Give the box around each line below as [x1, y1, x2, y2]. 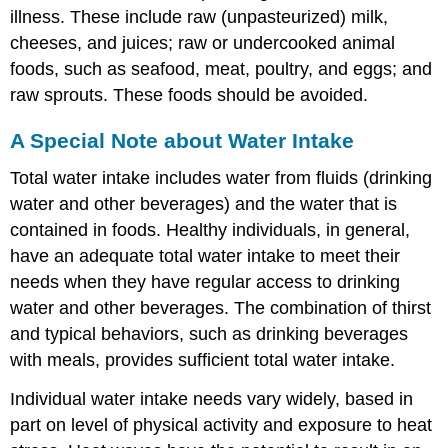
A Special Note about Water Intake [10, 128, 355, 152]
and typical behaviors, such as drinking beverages [10, 324, 409, 345]
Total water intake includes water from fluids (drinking [10, 168, 433, 189]
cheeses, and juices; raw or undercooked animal [10, 32, 396, 53]
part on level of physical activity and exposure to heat [10, 415, 433, 436]
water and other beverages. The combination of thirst [10, 298, 432, 319]
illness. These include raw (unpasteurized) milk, [10, 6, 389, 27]
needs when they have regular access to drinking [10, 272, 401, 293]
